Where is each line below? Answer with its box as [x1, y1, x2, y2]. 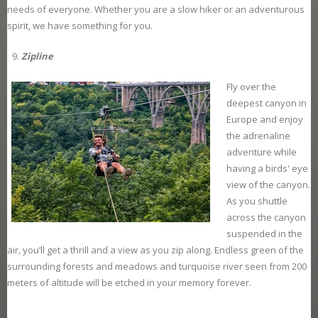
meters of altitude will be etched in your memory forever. [7, 276, 251, 290]
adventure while [226, 146, 297, 159]
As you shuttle [226, 194, 287, 208]
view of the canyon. [226, 178, 310, 192]
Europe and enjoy [226, 113, 303, 126]
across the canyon [226, 211, 306, 224]
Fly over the [226, 80, 276, 94]
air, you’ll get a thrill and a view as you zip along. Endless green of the [7, 243, 304, 257]
